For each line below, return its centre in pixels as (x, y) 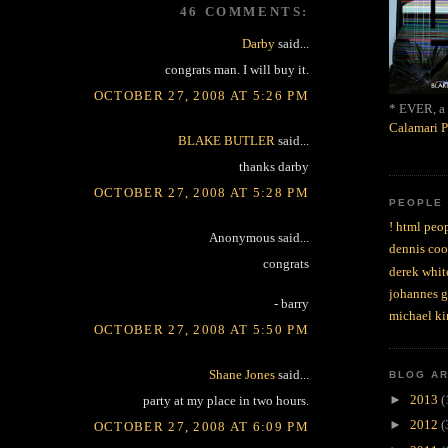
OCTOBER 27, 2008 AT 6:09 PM (201, 426)
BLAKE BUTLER (226, 140)
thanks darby (274, 167)
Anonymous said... (259, 237)
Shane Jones (242, 374)
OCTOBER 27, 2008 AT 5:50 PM (201, 329)
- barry (291, 304)
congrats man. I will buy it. (237, 70)
